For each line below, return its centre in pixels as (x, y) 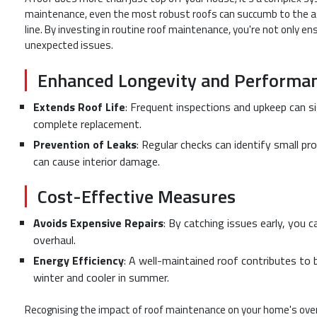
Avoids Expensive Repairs (98, 223)
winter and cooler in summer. (101, 278)
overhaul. (54, 240)
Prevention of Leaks (85, 144)
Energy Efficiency (79, 261)
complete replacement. (87, 123)
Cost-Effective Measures (137, 197)
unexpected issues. (69, 45)
